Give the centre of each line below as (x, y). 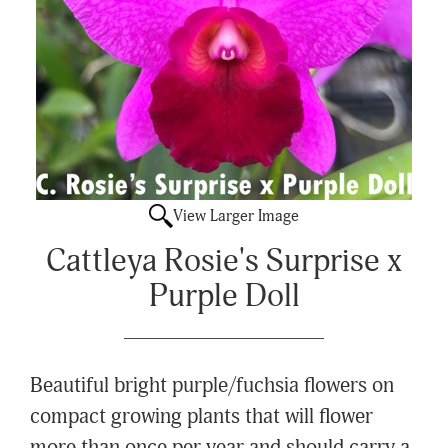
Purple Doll (224, 296)
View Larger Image (236, 216)
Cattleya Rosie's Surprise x (224, 261)
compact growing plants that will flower (201, 417)
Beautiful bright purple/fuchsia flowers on (212, 386)
